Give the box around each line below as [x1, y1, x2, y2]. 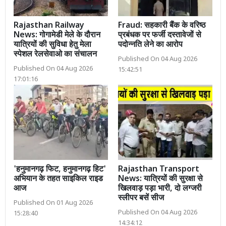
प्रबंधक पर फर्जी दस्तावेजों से [118, 30, 201, 41]
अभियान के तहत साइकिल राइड [14, 174, 103, 185]
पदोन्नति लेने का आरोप [118, 39, 183, 50]
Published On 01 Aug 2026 [14, 199, 93, 208]
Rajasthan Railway [14, 20, 84, 31]
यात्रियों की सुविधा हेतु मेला [14, 39, 91, 50]
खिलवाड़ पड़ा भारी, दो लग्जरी [118, 184, 202, 195]
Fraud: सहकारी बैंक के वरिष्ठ [118, 20, 206, 31]
